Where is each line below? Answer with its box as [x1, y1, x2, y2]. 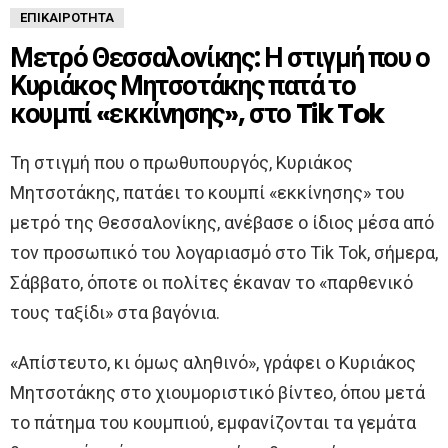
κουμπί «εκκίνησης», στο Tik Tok [10, 94, 385, 132]
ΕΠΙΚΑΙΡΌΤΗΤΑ [20, 7, 114, 27]
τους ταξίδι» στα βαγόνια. [10, 301, 220, 323]
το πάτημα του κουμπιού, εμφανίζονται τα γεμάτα [10, 411, 416, 433]
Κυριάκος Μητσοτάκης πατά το [10, 66, 356, 104]
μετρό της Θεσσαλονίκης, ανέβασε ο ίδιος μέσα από [10, 211, 434, 233]
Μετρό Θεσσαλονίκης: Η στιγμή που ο [10, 38, 431, 76]
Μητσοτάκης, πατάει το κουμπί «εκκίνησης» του [10, 181, 405, 203]
